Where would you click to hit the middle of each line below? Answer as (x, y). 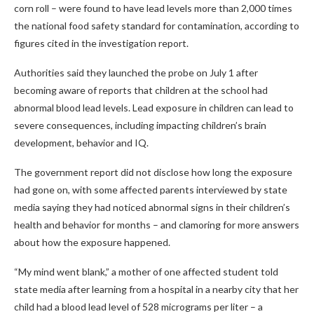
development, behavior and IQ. (81, 142)
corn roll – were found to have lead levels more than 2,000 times (153, 8)
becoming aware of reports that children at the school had (141, 90)
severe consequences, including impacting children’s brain (140, 125)
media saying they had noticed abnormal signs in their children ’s (152, 207)
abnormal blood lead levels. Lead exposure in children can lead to (154, 107)
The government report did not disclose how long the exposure (153, 172)
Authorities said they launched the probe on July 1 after (136, 72)
